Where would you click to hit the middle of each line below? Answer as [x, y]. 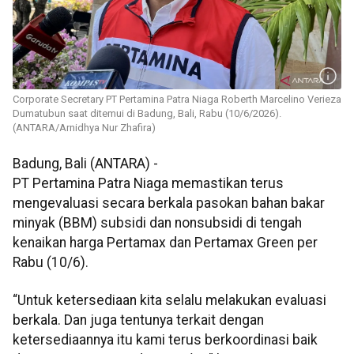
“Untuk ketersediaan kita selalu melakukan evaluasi [169, 300]
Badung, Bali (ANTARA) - [85, 164]
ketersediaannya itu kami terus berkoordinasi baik [165, 339]
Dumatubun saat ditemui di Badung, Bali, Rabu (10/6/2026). [147, 114]
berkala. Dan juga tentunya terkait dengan [138, 320]
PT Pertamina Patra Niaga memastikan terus [148, 184]
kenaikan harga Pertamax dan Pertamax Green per [165, 243]
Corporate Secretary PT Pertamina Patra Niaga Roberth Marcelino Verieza [177, 100]
